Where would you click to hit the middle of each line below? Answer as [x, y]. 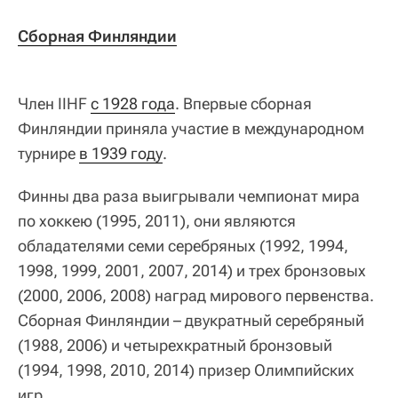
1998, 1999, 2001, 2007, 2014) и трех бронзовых [192, 271]
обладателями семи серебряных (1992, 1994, [183, 246]
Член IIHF [54, 104]
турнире [48, 154]
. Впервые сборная [243, 104]
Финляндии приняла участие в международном [191, 129]
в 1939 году [121, 154]
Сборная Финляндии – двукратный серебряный [191, 321]
